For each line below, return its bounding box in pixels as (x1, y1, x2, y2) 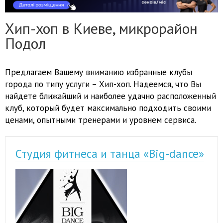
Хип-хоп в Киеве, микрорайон (5, 18, 198, 38)
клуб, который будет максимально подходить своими (5, 103, 211, 114)
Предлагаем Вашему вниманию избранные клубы (5, 67, 192, 78)
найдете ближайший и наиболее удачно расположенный (5, 91, 216, 102)
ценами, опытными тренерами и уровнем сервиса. (5, 114, 196, 126)
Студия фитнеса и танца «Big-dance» (15, 146, 204, 161)
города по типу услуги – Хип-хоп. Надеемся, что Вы (5, 79, 201, 90)
